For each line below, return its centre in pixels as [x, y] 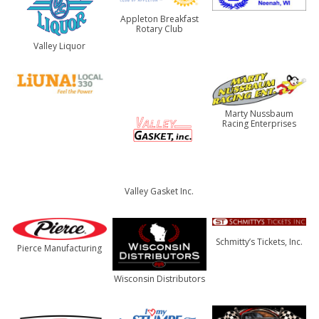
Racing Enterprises [260, 124]
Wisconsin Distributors [159, 278]
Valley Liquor [60, 46]
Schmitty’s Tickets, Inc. [260, 241]
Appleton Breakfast [159, 19]
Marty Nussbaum [260, 114]
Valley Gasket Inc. [159, 191]
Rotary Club [159, 29]
